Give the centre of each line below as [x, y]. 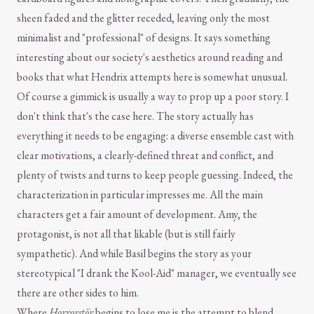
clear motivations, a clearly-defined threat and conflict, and [145, 156]
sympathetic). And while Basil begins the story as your [134, 254]
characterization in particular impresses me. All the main [140, 195]
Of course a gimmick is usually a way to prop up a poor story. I [153, 97]
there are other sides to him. [78, 293]
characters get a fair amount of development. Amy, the [137, 214]
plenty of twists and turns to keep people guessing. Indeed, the [155, 175]
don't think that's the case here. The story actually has [135, 116]
